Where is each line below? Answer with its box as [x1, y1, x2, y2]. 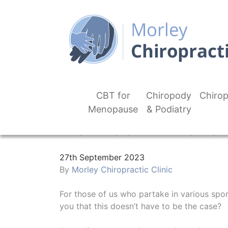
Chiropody [146, 90, 191, 101]
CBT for [96, 90, 130, 101]
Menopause [88, 104, 138, 115]
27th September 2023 [60, 152, 145, 162]
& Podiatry [146, 104, 191, 115]
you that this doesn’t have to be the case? [60, 201, 221, 211]
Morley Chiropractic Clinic [72, 164, 173, 175]
